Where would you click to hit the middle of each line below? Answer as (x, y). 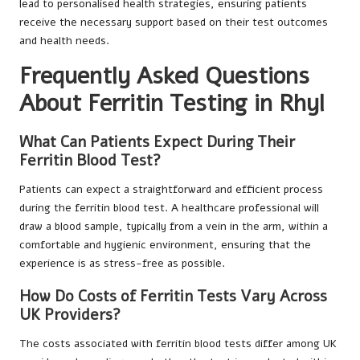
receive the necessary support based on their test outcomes (174, 22)
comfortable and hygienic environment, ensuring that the (165, 244)
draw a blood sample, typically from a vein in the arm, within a (174, 226)
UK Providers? (70, 315)
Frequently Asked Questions (164, 76)
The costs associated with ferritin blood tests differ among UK (178, 343)
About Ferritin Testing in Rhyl (172, 104)
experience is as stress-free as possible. (122, 263)
